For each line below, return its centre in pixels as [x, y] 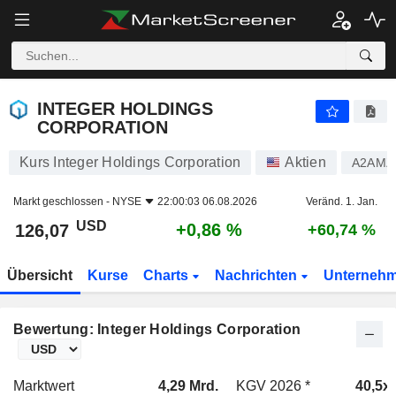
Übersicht [40, 275]
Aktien [305, 162]
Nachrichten [257, 275]
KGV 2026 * [273, 386]
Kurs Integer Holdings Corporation [130, 162]
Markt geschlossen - [63, 202]
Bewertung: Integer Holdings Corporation [157, 329]
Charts [167, 275]
